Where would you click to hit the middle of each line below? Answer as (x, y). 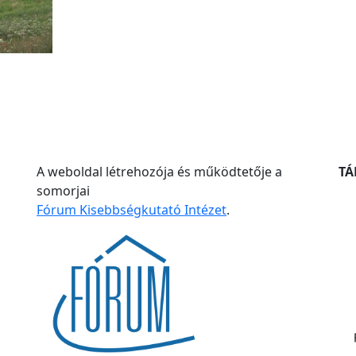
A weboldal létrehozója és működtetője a (159, 172)
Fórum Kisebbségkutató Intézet (132, 210)
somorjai (63, 191)
